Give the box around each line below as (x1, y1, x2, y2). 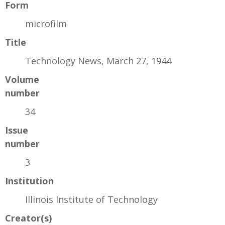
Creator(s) (5, 211, 52, 224)
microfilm (25, 17, 67, 30)
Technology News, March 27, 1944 (25, 54, 171, 67)
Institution (5, 174, 54, 187)
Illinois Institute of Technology (25, 193, 158, 205)
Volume (5, 73, 39, 85)
